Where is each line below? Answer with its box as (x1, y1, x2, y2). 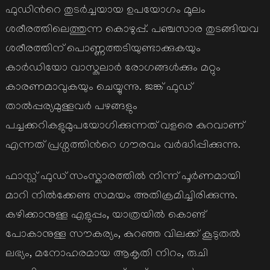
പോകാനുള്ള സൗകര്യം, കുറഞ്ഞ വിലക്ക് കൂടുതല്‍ (5, 230, 240, 241)
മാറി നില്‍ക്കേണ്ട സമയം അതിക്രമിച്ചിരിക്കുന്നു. (5, 191, 237, 202)
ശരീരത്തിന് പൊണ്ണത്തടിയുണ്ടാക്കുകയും (5, 44, 201, 55)
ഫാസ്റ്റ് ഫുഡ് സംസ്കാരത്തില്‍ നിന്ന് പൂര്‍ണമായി (5, 172, 240, 183)
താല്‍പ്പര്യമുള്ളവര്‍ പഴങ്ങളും (5, 102, 137, 113)
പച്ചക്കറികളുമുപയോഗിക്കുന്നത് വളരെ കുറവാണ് (5, 121, 244, 133)
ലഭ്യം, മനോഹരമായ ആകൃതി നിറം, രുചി (5, 249, 208, 260)
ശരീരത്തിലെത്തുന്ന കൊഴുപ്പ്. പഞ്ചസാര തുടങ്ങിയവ (5, 25, 259, 36)
